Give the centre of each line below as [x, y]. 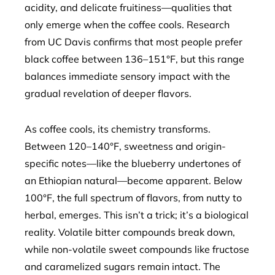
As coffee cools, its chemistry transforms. [118, 129]
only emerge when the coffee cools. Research [127, 25]
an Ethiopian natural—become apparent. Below [134, 180]
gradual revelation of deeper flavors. [108, 93]
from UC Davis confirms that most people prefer [134, 42]
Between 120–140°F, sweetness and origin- [125, 146]
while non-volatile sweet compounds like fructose [137, 249]
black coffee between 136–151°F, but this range [134, 59]
